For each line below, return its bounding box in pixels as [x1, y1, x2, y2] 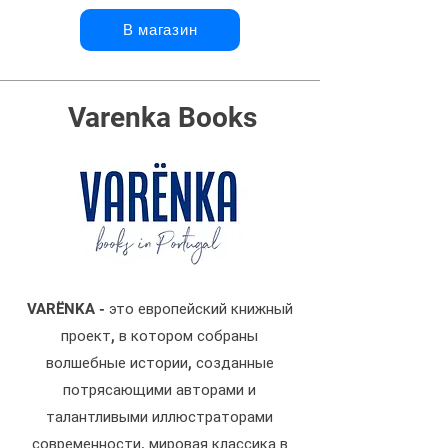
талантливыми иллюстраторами [46, 407, 273, 426]
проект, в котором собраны [61, 326, 258, 345]
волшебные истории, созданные [45, 353, 274, 372]
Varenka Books [67, 100, 257, 134]
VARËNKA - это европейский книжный [26, 299, 293, 318]
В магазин [122, 20, 198, 40]
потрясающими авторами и [63, 380, 256, 399]
